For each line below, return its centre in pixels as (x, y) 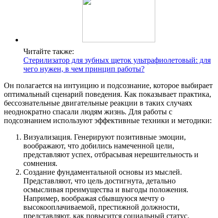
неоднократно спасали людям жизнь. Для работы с (88, 112)
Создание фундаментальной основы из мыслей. (103, 172)
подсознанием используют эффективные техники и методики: (108, 121)
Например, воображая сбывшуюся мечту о (94, 199)
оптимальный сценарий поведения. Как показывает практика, (108, 94)
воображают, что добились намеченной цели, (99, 146)
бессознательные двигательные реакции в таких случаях (98, 103)
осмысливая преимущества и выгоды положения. (106, 190)
